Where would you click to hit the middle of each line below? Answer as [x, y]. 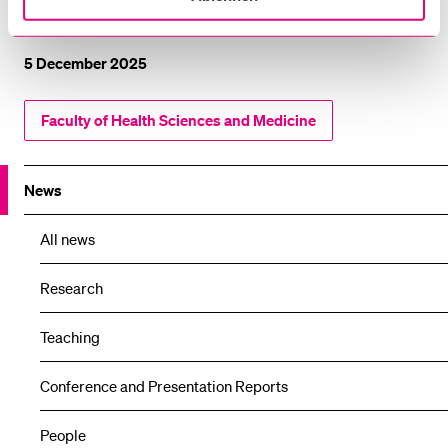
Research [71, 287]
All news [67, 238]
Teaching [70, 336]
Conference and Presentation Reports [164, 385]
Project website [75, 12]
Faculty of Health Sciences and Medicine [178, 119]
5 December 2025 [85, 62]
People [63, 434]
